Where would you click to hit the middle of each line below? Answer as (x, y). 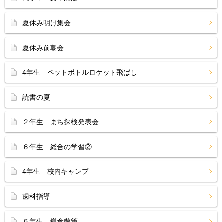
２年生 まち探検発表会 (60, 122)
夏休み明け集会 (47, 23)
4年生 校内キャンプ (55, 171)
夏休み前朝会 (43, 48)
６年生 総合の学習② (57, 147)
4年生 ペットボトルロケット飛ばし (80, 72)
